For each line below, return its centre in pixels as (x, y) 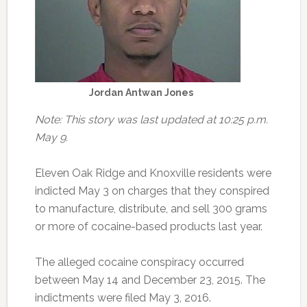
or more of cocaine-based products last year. (148, 226)
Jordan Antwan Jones (141, 93)
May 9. (51, 137)
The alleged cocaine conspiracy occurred (139, 262)
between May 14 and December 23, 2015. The (150, 280)
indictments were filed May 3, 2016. (123, 298)
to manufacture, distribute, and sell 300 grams (151, 209)
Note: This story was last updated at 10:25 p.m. (151, 120)
